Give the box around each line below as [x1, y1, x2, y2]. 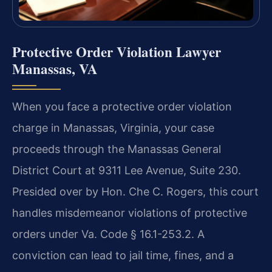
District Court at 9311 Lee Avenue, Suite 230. [12, 163, 241, 177]
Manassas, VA [12, 58, 98, 79]
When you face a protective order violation [12, 100, 232, 113]
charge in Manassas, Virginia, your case [12, 121, 214, 134]
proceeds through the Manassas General [12, 142, 221, 155]
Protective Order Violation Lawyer [12, 41, 221, 62]
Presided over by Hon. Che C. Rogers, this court [12, 185, 259, 198]
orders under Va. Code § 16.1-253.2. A [12, 227, 205, 240]
